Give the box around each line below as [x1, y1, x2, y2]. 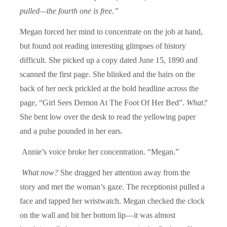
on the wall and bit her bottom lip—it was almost [20, 210, 175, 219]
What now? [22, 168, 58, 177]
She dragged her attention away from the [58, 168, 190, 177]
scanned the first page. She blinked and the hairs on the [20, 69, 195, 79]
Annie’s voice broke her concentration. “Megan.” [20, 147, 179, 156]
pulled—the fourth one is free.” [20, 6, 119, 15]
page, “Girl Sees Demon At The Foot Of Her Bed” [20, 98, 182, 107]
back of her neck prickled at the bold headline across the [20, 84, 199, 93]
